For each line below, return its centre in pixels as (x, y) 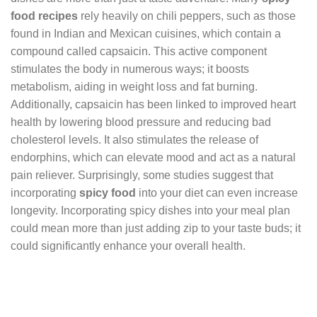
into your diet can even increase (217, 192)
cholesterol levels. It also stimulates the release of (134, 139)
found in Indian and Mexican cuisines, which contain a (146, 33)
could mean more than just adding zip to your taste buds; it (156, 228)
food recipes (44, 16)
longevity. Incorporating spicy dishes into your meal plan (150, 210)
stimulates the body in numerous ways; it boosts (130, 69)
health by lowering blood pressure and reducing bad (141, 122)
